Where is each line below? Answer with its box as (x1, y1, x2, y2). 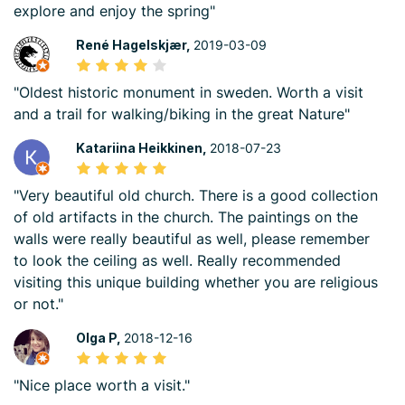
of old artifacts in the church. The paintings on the (14, 208, 358, 226)
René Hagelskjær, (75, 37, 193, 52)
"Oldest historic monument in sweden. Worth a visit (14, 83, 363, 101)
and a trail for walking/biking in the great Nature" (14, 105, 350, 123)
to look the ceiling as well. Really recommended (14, 251, 341, 269)
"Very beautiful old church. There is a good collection (14, 186, 378, 204)
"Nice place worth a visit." (14, 376, 190, 394)
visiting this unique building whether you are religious (14, 273, 378, 291)
